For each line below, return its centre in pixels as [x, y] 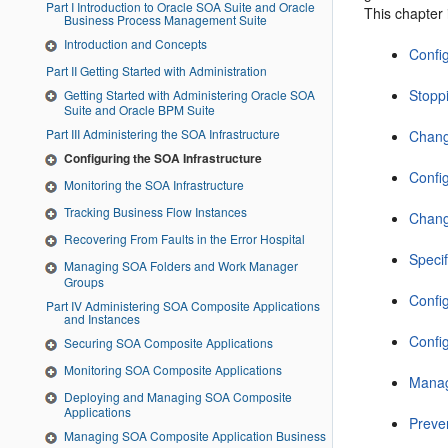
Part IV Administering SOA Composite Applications [58, 305]
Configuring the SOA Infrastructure [163, 158]
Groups [84, 281]
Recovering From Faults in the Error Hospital [184, 239]
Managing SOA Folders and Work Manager [181, 265]
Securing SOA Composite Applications [168, 342]
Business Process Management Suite [165, 19]
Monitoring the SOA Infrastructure [154, 185]
